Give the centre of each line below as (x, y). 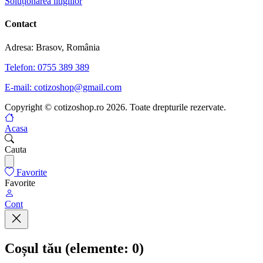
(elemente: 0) (104, 248)
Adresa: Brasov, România (52, 47)
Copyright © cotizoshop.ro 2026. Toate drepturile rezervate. (115, 107)
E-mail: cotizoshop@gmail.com (63, 87)
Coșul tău (35, 248)
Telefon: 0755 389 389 (47, 67)
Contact (21, 24)
